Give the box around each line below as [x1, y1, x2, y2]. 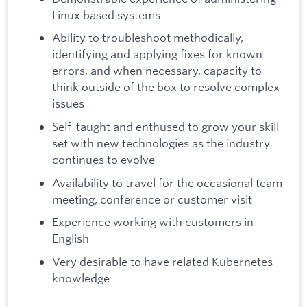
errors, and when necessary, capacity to [52, 63, 262, 78]
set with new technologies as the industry [52, 135, 270, 150]
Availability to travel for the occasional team [52, 175, 282, 190]
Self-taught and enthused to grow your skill [52, 119, 279, 134]
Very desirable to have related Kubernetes [52, 254, 273, 269]
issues [52, 96, 84, 111]
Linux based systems [52, 7, 160, 22]
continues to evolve [52, 151, 155, 167]
